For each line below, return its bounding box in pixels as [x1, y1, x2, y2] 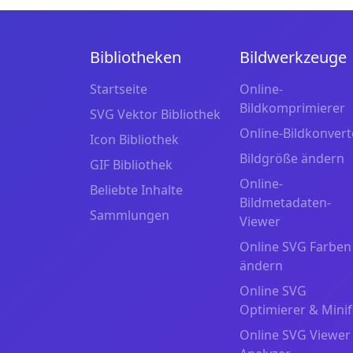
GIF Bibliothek [90, 155, 173, 173]
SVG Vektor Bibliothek [90, 105, 221, 123]
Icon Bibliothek [90, 130, 179, 148]
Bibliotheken [90, 46, 181, 68]
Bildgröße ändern [240, 149, 344, 167]
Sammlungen [90, 206, 169, 224]
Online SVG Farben [240, 237, 351, 255]
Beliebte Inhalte [90, 180, 183, 199]
